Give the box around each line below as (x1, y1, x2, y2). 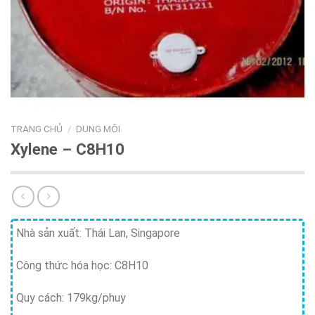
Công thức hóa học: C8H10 (16, 259, 148, 273)
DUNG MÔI (76, 123, 121, 134)
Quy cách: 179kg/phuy (16, 291, 126, 305)
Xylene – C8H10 (11, 139, 124, 158)
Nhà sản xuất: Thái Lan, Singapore (16, 226, 180, 240)
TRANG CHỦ (11, 123, 63, 134)
